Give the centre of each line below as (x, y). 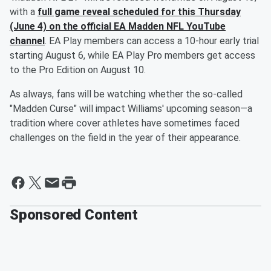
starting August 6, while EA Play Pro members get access (132, 56)
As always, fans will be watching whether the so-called (126, 94)
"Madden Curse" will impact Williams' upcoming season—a (131, 109)
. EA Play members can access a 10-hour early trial (152, 41)
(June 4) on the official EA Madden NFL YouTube (118, 27)
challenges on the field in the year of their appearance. (125, 138)
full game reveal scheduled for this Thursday (139, 12)
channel (27, 41)
